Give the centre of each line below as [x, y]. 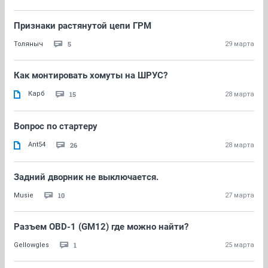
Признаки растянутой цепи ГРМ [83, 26]
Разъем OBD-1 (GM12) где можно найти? [101, 227]
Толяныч [28, 44]
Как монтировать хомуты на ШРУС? [91, 75]
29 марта [240, 44]
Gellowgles [31, 245]
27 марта [240, 195]
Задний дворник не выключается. [86, 177]
